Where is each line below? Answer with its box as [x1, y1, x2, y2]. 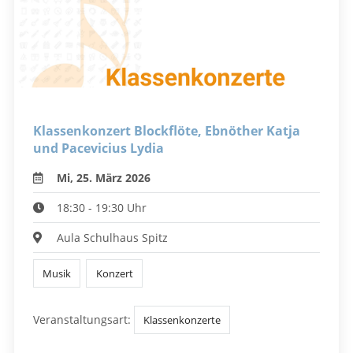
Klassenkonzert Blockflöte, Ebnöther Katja [33, 121, 300, 139]
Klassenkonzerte [143, 313, 221, 328]
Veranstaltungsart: [33, 312, 131, 328]
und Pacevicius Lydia [33, 139, 164, 157]
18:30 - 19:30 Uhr [57, 199, 147, 215]
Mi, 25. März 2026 [57, 169, 151, 185]
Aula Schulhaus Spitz [57, 229, 169, 245]
